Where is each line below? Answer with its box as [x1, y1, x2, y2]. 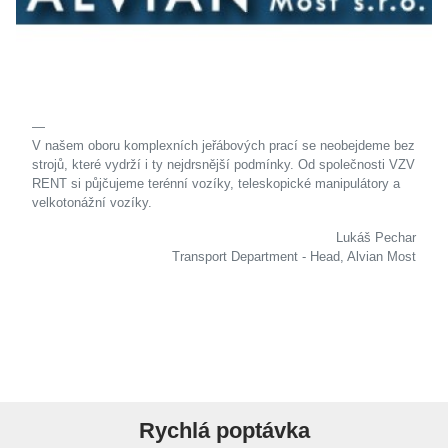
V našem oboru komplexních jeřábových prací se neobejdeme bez [32, 138, 415, 154]
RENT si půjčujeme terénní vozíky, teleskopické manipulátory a [32, 176, 400, 192]
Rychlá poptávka [138, 418, 310, 444]
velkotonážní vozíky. [32, 195, 152, 211]
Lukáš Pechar [336, 230, 416, 246]
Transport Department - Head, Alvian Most [172, 249, 416, 265]
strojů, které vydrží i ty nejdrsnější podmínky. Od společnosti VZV [32, 157, 415, 173]
